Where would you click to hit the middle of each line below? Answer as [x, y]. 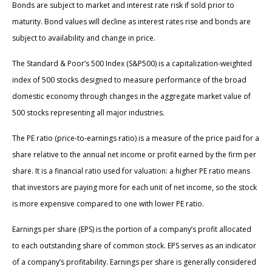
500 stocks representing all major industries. [88, 112]
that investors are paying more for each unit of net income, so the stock [134, 187]
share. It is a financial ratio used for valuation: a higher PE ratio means [131, 171]
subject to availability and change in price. [84, 38]
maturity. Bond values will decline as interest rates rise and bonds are [131, 21]
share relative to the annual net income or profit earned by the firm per [134, 154]
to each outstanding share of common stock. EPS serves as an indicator [134, 245]
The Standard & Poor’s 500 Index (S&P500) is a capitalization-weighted [132, 63]
